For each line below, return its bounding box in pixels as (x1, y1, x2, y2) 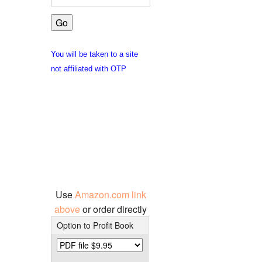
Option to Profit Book (56, 219, 133, 231)
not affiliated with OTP (51, 64, 126, 73)
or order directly (82, 202, 147, 216)
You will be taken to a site (51, 49, 138, 58)
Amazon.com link (74, 187, 146, 201)
